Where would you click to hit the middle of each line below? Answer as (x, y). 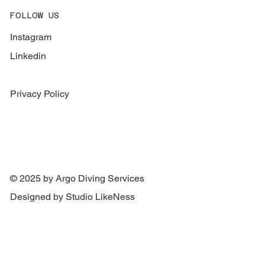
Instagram (31, 37)
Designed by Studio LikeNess (73, 196)
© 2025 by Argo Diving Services (77, 178)
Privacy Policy (40, 94)
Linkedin (28, 56)
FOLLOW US (35, 15)
